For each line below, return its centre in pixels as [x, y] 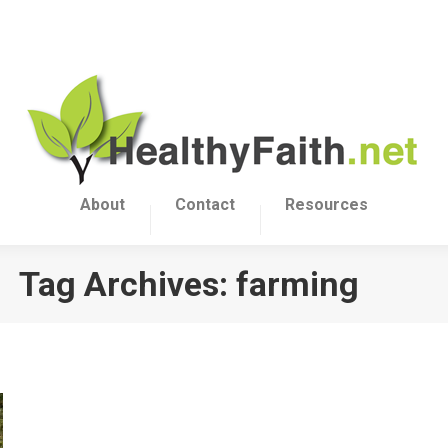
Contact [205, 204]
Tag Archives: [127, 284]
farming [297, 284]
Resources [326, 204]
